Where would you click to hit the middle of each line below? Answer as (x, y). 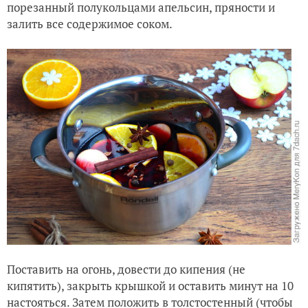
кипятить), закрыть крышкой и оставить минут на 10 (152, 285)
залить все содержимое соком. (90, 23)
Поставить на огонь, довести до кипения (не (126, 269)
